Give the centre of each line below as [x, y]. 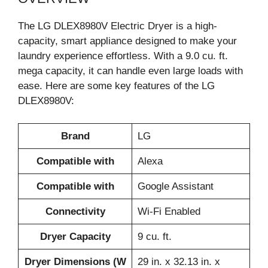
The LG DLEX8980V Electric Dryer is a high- [118, 26]
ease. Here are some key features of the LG [116, 86]
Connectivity [75, 211]
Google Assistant [175, 186]
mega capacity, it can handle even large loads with [130, 71]
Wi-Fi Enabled [169, 211]
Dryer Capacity [75, 237]
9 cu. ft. [154, 237]
